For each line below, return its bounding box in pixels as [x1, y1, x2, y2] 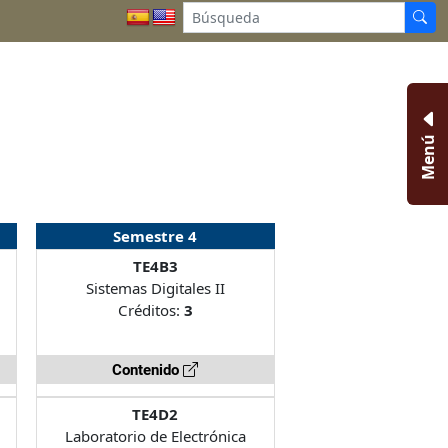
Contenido [112, 360, 184, 379]
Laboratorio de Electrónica [64, 425, 246, 446]
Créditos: [117, 299, 184, 320]
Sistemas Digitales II [85, 277, 225, 298]
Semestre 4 [113, 225, 198, 246]
